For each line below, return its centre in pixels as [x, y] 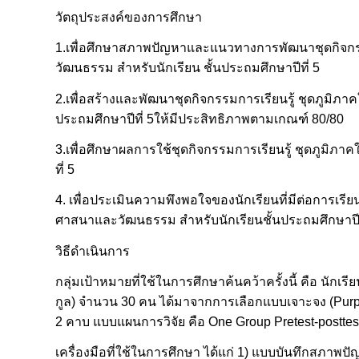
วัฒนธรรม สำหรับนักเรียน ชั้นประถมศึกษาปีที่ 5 [188, 68]
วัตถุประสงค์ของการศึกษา [129, 17]
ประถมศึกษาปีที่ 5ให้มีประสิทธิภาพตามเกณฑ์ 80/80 [200, 119]
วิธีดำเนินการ [93, 251]
